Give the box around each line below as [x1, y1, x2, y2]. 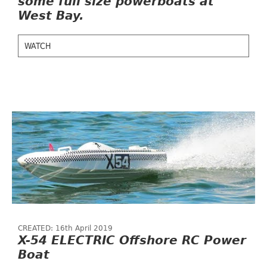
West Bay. [18, 8, 84, 23]
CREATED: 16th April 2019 [18, 224, 113, 232]
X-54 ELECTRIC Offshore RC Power [18, 233, 246, 247]
